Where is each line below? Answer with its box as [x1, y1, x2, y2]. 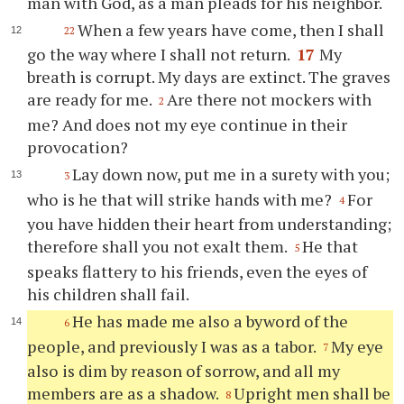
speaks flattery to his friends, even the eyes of [27, 260, 368, 282]
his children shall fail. [27, 282, 190, 305]
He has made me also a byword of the [71, 309, 348, 332]
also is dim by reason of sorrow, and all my [27, 360, 341, 382]
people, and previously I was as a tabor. [27, 335, 320, 357]
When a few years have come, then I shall [77, 18, 384, 41]
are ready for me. [27, 88, 156, 111]
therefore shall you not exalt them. [27, 235, 291, 258]
